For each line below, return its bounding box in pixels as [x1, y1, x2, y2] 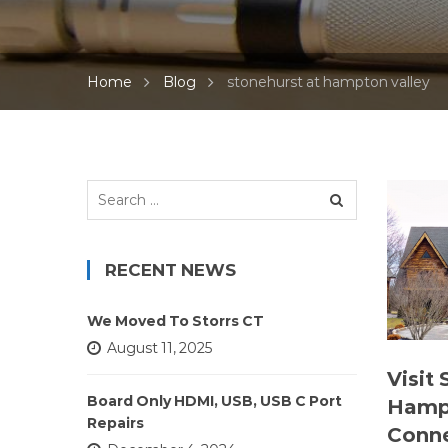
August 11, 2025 [107, 339, 212, 357]
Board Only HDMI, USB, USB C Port [87, 392, 342, 410]
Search [86, 181, 134, 199]
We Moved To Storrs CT [87, 312, 264, 330]
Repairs [87, 414, 144, 432]
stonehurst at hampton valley [227, 73, 430, 91]
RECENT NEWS [105, 260, 236, 280]
